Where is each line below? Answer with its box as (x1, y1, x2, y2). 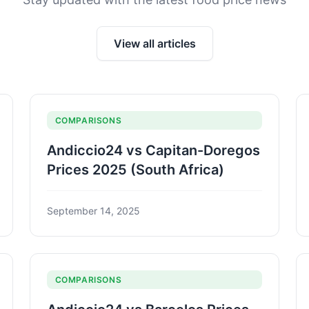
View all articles (113, 36, 196, 50)
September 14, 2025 (46, 204, 140, 217)
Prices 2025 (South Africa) (46, 161, 224, 178)
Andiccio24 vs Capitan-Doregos (46, 141, 260, 159)
